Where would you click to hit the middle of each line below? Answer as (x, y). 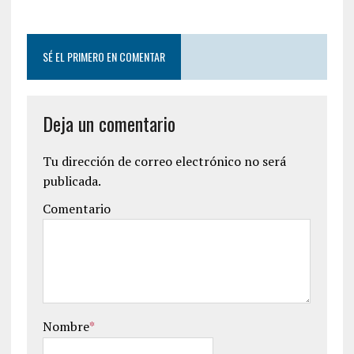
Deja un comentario (109, 123)
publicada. (72, 181)
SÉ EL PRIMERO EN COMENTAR (104, 56)
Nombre (66, 326)
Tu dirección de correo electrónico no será (164, 161)
